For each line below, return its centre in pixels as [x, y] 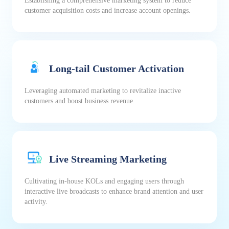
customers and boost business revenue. [80, 101]
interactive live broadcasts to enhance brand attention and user [114, 192]
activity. [36, 202]
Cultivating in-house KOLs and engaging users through [104, 181]
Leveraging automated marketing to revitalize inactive [103, 91]
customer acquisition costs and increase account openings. [108, 11]
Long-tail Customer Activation [117, 68]
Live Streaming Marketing [108, 159]
